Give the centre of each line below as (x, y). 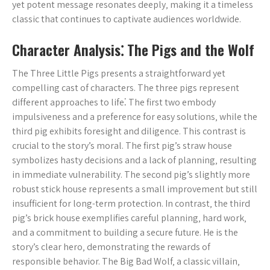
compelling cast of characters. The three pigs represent (126, 88)
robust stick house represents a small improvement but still (135, 189)
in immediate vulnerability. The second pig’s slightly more (131, 174)
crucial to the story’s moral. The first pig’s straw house (122, 146)
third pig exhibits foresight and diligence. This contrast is (129, 131)
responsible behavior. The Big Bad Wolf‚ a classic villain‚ (126, 261)
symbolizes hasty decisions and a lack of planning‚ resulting (134, 160)
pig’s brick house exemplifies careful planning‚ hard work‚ (129, 218)
